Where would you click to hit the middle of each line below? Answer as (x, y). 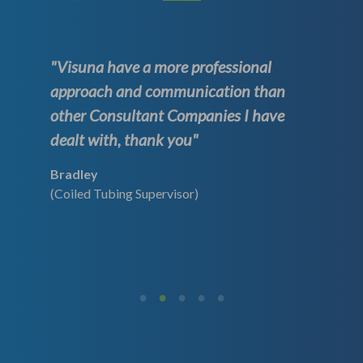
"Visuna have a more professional (161, 66)
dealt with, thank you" (124, 139)
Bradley (75, 173)
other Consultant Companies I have (168, 115)
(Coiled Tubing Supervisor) (125, 193)
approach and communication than (168, 90)
